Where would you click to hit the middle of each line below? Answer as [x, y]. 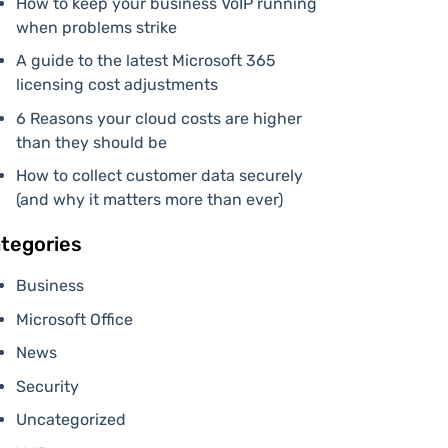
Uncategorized [70, 420]
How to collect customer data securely [159, 176]
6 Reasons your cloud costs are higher [158, 118]
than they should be [91, 142]
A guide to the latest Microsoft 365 [145, 61]
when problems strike [96, 27]
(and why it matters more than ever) [149, 200]
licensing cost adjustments [116, 85]
